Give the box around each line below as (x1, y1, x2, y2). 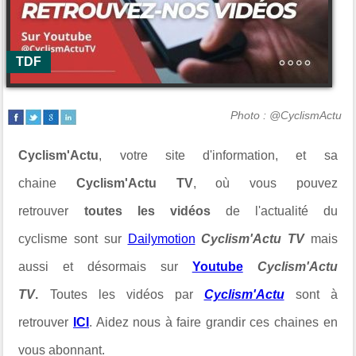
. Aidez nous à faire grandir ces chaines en (89, 315, 338, 329)
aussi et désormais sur (18, 260, 192, 273)
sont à (295, 288, 338, 301)
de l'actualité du (225, 204, 338, 218)
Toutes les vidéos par (49, 288, 193, 301)
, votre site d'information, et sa (99, 149, 338, 162)
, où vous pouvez (192, 176, 338, 190)
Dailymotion (127, 232, 195, 246)
